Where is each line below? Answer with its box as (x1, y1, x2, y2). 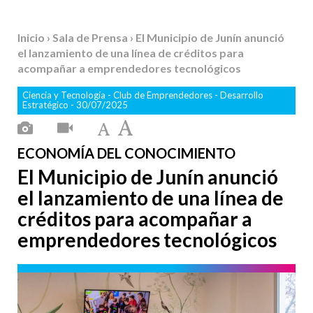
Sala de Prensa (52, 31, 130, 44)
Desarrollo (220, 89, 263, 101)
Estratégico (22, 99, 71, 110)
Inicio (17, 31, 47, 44)
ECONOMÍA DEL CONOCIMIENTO (17, 145, 235, 161)
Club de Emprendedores (113, 89, 214, 101)
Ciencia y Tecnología (22, 89, 108, 101)
